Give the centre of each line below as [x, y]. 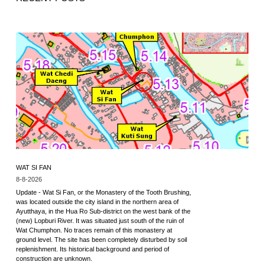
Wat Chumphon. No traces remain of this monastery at [94, 230]
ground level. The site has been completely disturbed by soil [101, 240]
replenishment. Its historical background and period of [92, 249]
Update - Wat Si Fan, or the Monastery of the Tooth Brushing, [103, 192]
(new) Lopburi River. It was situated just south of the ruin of [100, 221]
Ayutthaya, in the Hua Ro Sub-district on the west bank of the [103, 211]
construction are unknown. [54, 258]
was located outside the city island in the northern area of [97, 202]
